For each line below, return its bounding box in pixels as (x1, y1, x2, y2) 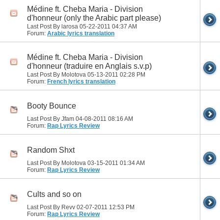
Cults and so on (27, 190, 82, 198)
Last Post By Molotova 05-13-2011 (27, 71, 120, 79)
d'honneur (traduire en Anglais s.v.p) (27, 62, 152, 71)
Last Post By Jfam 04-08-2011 (27, 115, 108, 123)
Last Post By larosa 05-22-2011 (27, 23, 112, 30)
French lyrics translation (47, 78, 115, 85)
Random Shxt (27, 145, 75, 154)
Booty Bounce (27, 101, 76, 110)
